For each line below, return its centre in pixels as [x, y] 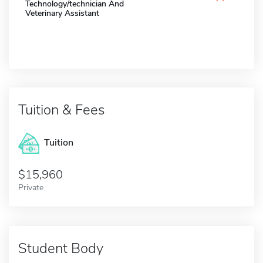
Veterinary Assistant [62, 13]
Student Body [61, 248]
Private [31, 187]
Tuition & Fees [61, 109]
